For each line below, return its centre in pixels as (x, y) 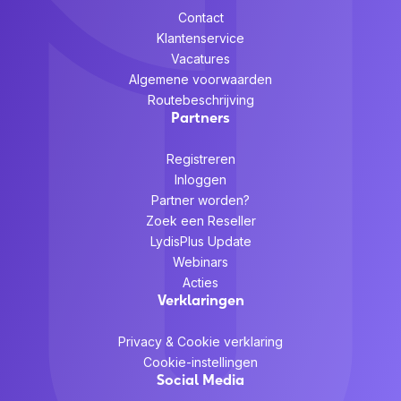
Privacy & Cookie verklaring (200, 342)
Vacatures (200, 58)
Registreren (200, 159)
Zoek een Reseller (200, 221)
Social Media (200, 380)
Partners (200, 117)
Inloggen (200, 180)
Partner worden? (200, 200)
